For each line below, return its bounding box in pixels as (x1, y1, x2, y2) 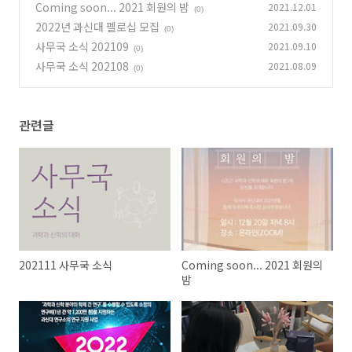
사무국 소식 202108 (35, 58, 129, 74)
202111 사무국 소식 (19, 257, 112, 273)
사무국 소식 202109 (35, 38, 129, 54)
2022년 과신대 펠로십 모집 (35, 19, 159, 35)
